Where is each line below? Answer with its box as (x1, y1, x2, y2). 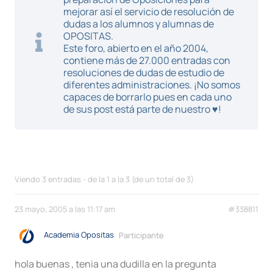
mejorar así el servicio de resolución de (63, 5, 234, 18)
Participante (119, 229, 163, 241)
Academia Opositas (44, 229, 114, 241)
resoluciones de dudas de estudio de (63, 66, 224, 79)
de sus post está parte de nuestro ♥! (63, 102, 221, 116)
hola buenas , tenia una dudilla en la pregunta (15, 257, 216, 271)
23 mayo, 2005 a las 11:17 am (15, 204, 115, 215)
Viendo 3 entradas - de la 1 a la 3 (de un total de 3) (15, 174, 194, 185)
